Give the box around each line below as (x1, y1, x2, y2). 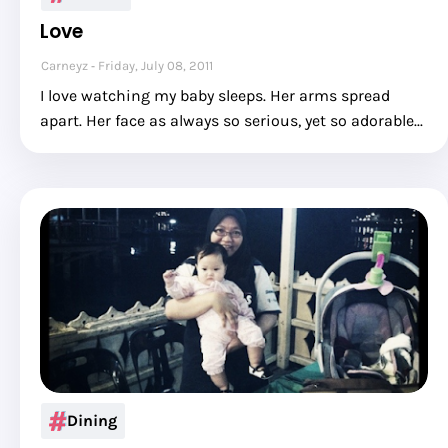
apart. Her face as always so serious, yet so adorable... (40, 111, 423, 130)
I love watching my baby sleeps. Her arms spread (40, 86, 390, 105)
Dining (66, 411, 117, 430)
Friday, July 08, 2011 (98, 58, 213, 73)
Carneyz (41, 58, 88, 73)
